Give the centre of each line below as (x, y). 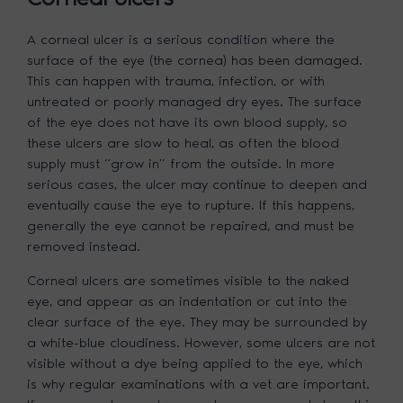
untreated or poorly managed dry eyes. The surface (195, 101)
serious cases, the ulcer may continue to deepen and (197, 184)
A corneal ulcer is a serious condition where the (181, 39)
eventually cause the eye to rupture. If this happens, (191, 205)
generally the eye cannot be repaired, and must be (191, 225)
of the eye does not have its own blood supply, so (188, 122)
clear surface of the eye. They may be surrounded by (197, 322)
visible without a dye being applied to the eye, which (195, 363)
